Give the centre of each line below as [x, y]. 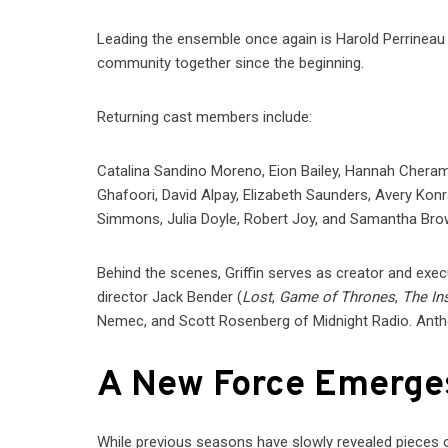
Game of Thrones [337, 297]
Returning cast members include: [205, 117]
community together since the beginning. [231, 63]
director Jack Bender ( [170, 297]
